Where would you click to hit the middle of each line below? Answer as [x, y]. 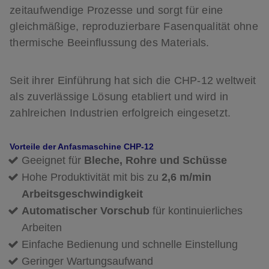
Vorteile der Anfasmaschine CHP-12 [82, 147]
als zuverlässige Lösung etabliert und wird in [119, 96]
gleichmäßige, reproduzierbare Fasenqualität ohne [134, 26]
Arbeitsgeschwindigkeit [82, 194]
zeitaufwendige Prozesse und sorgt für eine [116, 10]
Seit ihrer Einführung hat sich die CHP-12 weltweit [133, 80]
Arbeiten [42, 228]
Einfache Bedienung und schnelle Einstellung [130, 245]
